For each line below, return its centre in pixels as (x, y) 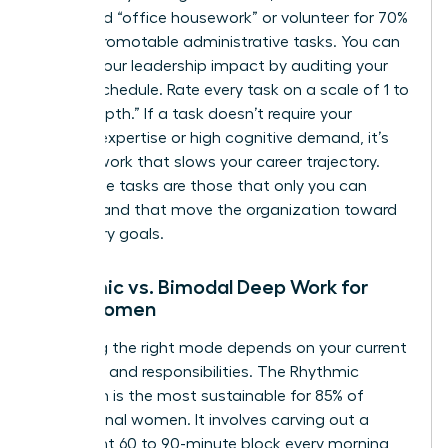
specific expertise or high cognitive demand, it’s (213, 137)
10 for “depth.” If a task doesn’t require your (194, 113)
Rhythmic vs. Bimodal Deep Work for (202, 286)
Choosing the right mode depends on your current (222, 347)
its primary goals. (100, 233)
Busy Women (96, 308)
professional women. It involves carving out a (203, 419)
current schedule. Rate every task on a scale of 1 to (223, 89)
